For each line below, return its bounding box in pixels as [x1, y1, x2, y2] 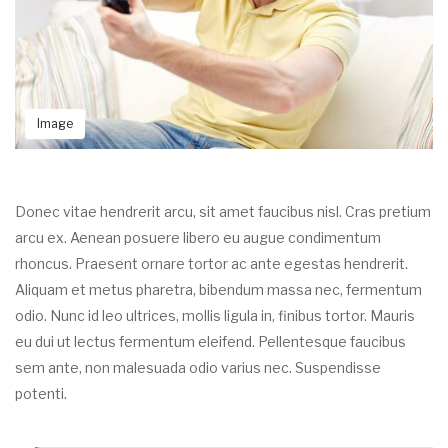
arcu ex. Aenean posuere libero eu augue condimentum [15, 228, 381, 246]
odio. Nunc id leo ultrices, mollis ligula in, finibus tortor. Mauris [15, 306, 415, 324]
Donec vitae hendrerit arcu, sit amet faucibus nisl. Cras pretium [15, 202, 431, 220]
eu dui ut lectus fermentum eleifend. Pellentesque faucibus [15, 332, 406, 350]
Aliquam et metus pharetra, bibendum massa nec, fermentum [15, 280, 422, 298]
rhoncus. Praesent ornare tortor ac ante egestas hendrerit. [15, 254, 408, 272]
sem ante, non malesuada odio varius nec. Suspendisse [15, 358, 381, 376]
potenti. [15, 384, 70, 402]
